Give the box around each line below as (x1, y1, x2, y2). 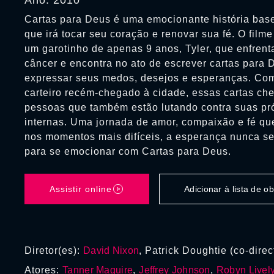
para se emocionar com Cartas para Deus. (24, 146, 231, 157)
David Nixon (83, 245, 139, 256)
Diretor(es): (24, 245, 83, 256)
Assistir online (50, 184, 112, 194)
